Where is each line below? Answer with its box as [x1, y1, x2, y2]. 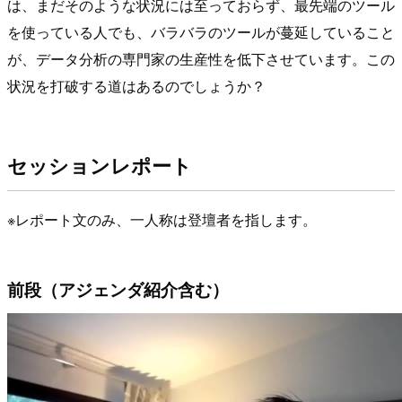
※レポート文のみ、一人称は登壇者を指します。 [7, 209, 317, 231]
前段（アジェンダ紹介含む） [7, 275, 229, 301]
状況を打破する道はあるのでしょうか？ [7, 75, 266, 97]
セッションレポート [7, 151, 192, 179]
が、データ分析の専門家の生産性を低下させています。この [7, 48, 395, 70]
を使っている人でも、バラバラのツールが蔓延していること [7, 22, 395, 43]
